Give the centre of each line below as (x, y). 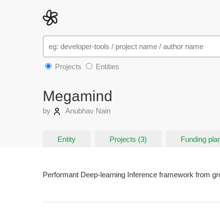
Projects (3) (128, 139)
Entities (107, 67)
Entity (67, 139)
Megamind (78, 96)
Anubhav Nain (87, 111)
